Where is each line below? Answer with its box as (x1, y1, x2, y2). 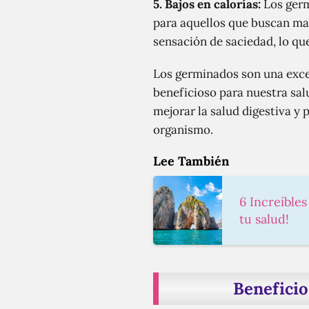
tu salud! (239, 211, 289, 227)
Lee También (153, 153, 229, 169)
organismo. (153, 122, 213, 137)
